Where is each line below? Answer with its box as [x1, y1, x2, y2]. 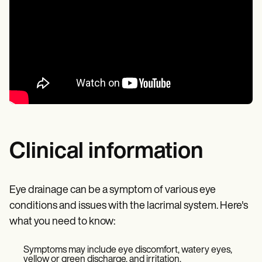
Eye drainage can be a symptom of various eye [9, 185, 216, 196]
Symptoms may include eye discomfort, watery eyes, [23, 246, 232, 255]
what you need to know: [9, 216, 115, 227]
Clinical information [9, 141, 204, 164]
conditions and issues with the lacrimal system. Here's [9, 201, 248, 212]
